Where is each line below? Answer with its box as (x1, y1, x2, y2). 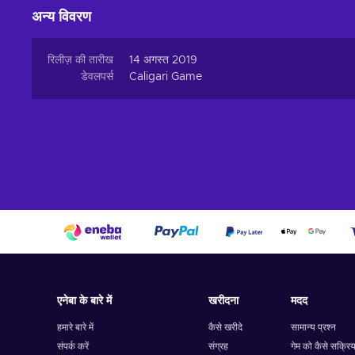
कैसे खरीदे (208, 323, 243, 332)
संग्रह (208, 342, 229, 351)
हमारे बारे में (57, 323, 94, 332)
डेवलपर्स (81, 71, 113, 82)
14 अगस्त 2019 (129, 55, 197, 66)
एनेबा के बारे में (57, 296, 112, 307)
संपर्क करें (57, 342, 89, 351)
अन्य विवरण (32, 10, 91, 25)
